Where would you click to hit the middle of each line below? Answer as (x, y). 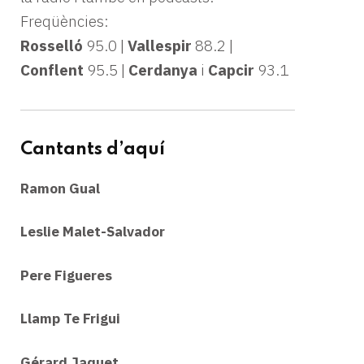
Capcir (231, 69)
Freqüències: (65, 21)
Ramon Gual (60, 188)
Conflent (52, 69)
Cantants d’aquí (93, 149)
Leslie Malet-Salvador (93, 232)
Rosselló (52, 45)
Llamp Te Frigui (70, 319)
